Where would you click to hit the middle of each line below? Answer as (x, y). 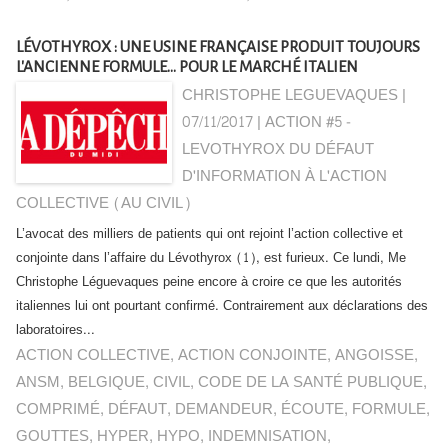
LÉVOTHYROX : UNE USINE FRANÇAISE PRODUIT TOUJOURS (218, 46)
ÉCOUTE (312, 409)
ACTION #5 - (308, 122)
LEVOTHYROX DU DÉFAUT (278, 149)
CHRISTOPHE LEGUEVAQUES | (294, 95)
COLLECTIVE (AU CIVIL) (103, 203)
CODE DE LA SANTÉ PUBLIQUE (310, 382)
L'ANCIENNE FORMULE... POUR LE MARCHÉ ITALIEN (187, 66)
